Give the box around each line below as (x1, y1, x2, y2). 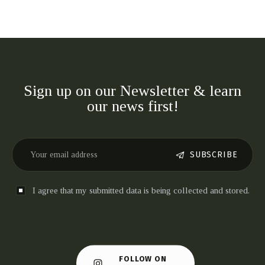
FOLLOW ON (118, 254, 167, 264)
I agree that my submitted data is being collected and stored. (32, 186, 250, 196)
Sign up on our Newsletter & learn (24, 82, 241, 100)
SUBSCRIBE (189, 150, 238, 160)
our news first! (86, 98, 179, 115)
